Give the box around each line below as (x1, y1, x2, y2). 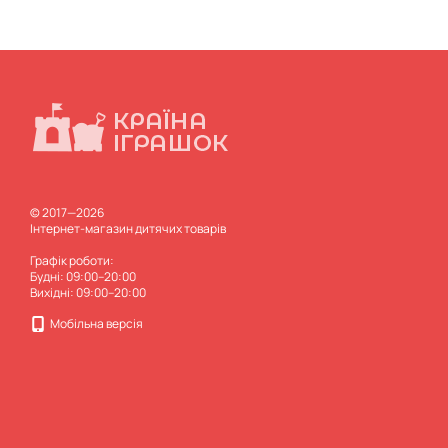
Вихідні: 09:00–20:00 (30, 284, 146, 301)
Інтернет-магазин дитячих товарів (30, 220, 226, 237)
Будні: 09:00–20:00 (30, 268, 136, 285)
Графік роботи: (30, 252, 114, 269)
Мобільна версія (48, 315, 143, 332)
